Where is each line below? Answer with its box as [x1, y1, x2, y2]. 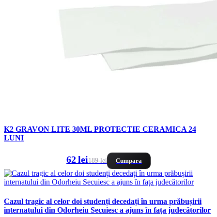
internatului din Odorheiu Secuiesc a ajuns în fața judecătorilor [4, 205, 211, 214]
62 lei [66, 154, 88, 165]
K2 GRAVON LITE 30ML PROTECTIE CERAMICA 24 [4, 125, 196, 134]
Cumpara [115, 157, 142, 165]
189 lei [88, 157, 107, 165]
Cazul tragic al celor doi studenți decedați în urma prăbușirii [4, 197, 201, 205]
